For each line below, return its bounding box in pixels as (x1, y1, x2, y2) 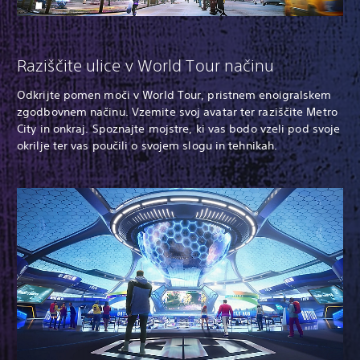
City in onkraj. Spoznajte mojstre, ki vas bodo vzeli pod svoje (17, 121, 341, 136)
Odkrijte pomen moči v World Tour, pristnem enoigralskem (17, 87, 332, 102)
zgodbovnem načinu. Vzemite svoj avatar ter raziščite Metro (17, 104, 337, 119)
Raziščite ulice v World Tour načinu (17, 55, 275, 75)
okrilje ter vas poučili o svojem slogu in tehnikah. (17, 137, 278, 153)
